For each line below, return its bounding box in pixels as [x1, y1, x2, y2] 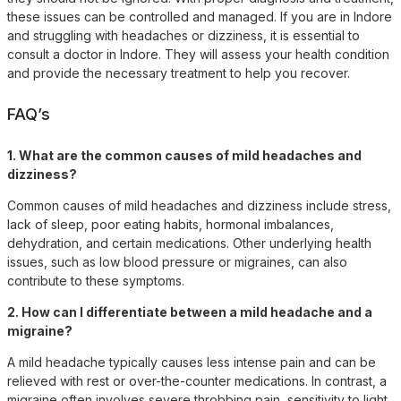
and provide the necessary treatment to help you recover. [7, 64, 350, 81]
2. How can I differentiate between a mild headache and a [7, 303, 372, 320]
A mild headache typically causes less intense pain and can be [7, 354, 376, 370]
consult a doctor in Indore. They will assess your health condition [7, 46, 389, 62]
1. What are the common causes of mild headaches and [7, 147, 362, 163]
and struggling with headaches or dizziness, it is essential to [7, 27, 360, 43]
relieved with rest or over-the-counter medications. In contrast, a [7, 372, 387, 388]
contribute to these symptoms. [7, 272, 184, 288]
